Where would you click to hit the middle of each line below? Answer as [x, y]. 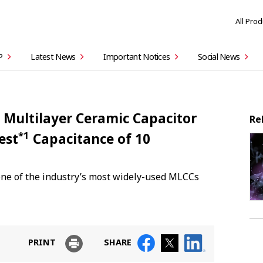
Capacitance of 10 [90, 139]
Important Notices [137, 57]
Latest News [53, 57]
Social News [219, 57]
